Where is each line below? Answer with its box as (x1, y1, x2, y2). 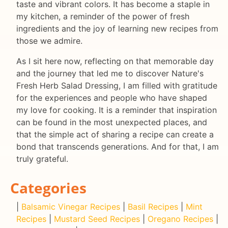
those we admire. (16, 35, 82, 46)
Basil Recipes (128, 201, 178, 212)
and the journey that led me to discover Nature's (16, 68, 204, 78)
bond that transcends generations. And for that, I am (16, 141, 219, 152)
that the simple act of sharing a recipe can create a (16, 129, 214, 139)
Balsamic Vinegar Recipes (21, 201, 120, 212)
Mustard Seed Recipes (54, 213, 140, 224)
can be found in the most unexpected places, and (16, 117, 207, 127)
